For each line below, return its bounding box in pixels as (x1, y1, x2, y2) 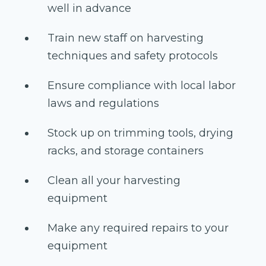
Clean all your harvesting (47, 174, 180, 188)
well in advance (47, 2, 131, 15)
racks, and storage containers (47, 144, 204, 158)
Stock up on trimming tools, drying (47, 126, 233, 140)
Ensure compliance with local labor (47, 79, 236, 93)
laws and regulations (47, 97, 159, 110)
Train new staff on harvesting (47, 31, 204, 45)
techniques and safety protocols (47, 49, 218, 63)
